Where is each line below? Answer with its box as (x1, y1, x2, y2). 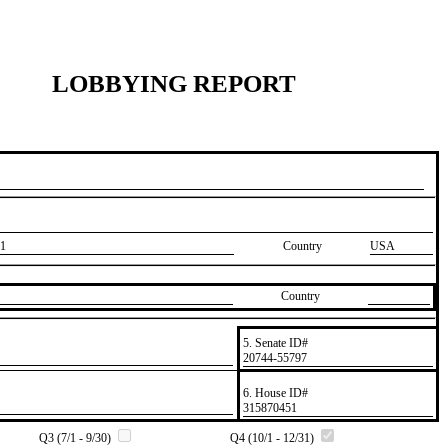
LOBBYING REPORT (52, 69, 296, 97)
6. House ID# (242, 385, 308, 400)
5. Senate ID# (242, 335, 308, 350)
